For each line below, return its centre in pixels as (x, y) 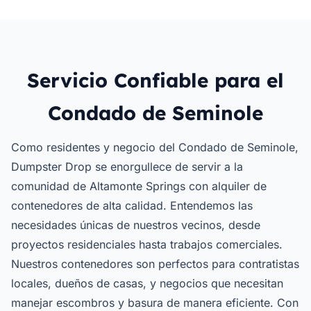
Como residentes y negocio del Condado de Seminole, (155, 147)
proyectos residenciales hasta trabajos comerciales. (147, 244)
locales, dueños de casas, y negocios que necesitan (147, 283)
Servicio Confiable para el (155, 80)
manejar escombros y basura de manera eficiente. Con (155, 303)
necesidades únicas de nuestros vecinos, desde (136, 225)
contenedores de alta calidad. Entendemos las (132, 205)
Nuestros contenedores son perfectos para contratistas (155, 264)
